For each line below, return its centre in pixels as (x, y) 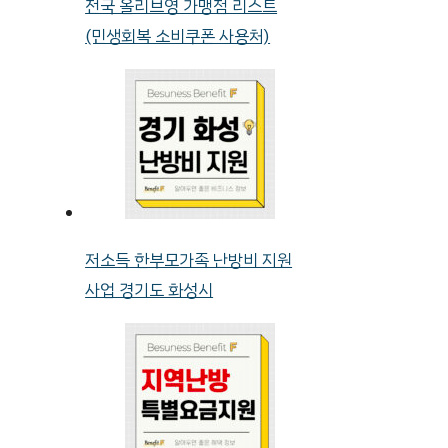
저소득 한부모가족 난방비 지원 (189, 260)
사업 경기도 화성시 (149, 290)
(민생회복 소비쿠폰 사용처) (178, 36)
